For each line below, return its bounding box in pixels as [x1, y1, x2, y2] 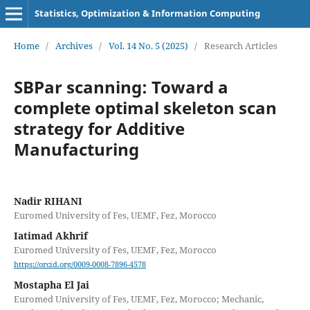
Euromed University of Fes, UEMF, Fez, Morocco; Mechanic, [13, 293, 264, 306]
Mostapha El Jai [13, 278, 89, 292]
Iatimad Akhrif [13, 228, 88, 242]
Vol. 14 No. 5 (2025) [108, 39, 188, 52]
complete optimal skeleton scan [13, 95, 277, 119]
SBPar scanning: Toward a [13, 75, 228, 98]
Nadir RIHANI [13, 194, 82, 208]
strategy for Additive [13, 116, 185, 140]
